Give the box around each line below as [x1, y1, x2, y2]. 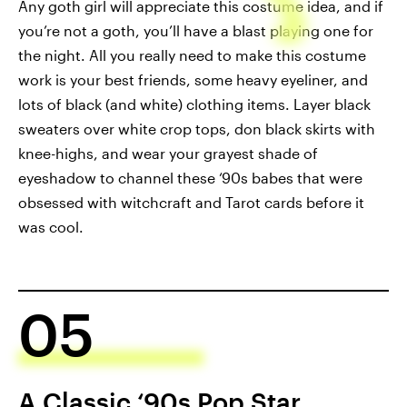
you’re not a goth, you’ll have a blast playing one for [18, 22, 373, 40]
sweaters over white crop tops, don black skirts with [18, 120, 375, 138]
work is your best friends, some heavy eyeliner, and [18, 71, 368, 89]
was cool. [18, 218, 84, 236]
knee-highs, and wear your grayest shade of [18, 144, 318, 163]
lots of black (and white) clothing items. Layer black [18, 95, 371, 114]
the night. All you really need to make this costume [18, 46, 366, 65]
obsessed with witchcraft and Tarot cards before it [18, 194, 364, 212]
